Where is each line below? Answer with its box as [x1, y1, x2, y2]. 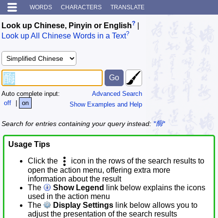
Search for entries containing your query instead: [1, 120, 153, 128]
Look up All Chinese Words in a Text [1, 32, 126, 40]
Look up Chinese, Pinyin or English [1, 21, 132, 30]
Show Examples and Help [70, 100, 142, 108]
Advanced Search [92, 90, 142, 97]
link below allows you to [113, 201, 198, 210]
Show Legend [51, 183, 104, 192]
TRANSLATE [110, 4, 145, 11]
